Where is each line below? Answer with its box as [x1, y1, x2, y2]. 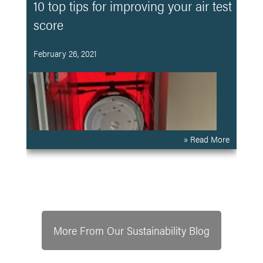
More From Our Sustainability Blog [53, 222, 210, 238]
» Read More [184, 132, 230, 145]
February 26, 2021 [33, 46, 97, 59]
